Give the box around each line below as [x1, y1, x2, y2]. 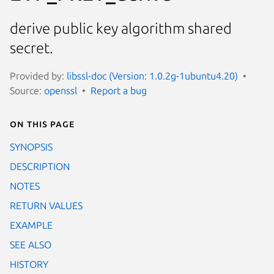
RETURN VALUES [10, 199, 83, 211]
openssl [44, 84, 77, 96]
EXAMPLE [10, 219, 53, 231]
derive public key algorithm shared [10, 20, 232, 37]
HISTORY [10, 258, 48, 270]
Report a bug [91, 84, 147, 96]
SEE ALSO [10, 239, 51, 250]
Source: [10, 84, 44, 96]
